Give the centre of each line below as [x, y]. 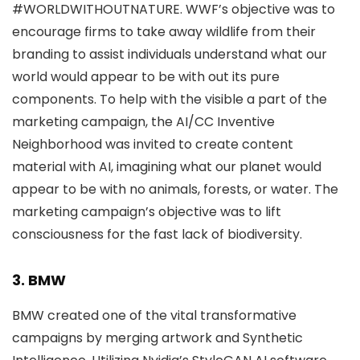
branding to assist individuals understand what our [170, 54]
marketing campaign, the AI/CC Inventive [143, 122]
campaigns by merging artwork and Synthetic [157, 338]
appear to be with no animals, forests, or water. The [175, 189]
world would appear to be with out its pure [146, 77]
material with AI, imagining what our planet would [167, 167]
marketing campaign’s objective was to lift [147, 212]
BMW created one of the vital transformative [154, 315]
